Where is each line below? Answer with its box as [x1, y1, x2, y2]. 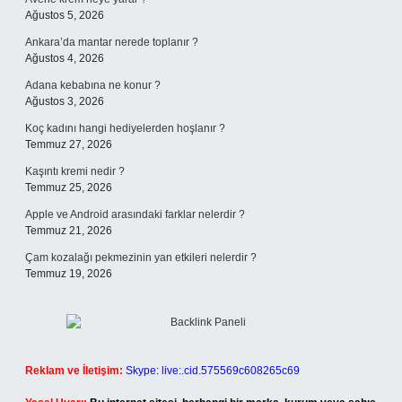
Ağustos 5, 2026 [25, 9, 104, 22]
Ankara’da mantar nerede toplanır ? [25, 36, 198, 48]
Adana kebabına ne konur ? [25, 79, 161, 92]
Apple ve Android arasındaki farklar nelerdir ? [25, 208, 245, 221]
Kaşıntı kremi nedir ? [25, 165, 125, 178]
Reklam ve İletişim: [25, 364, 123, 377]
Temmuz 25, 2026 [25, 181, 112, 194]
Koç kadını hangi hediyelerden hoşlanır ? [25, 122, 225, 135]
